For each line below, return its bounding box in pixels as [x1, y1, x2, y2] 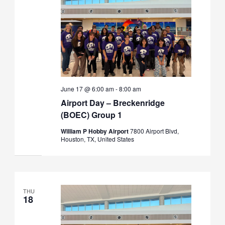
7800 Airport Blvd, [130, 126, 179, 135]
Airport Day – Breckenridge [60, 96, 165, 108]
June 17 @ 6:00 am [60, 84, 114, 93]
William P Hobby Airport [60, 126, 130, 136]
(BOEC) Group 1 [60, 108, 122, 121]
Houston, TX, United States [60, 134, 134, 143]
